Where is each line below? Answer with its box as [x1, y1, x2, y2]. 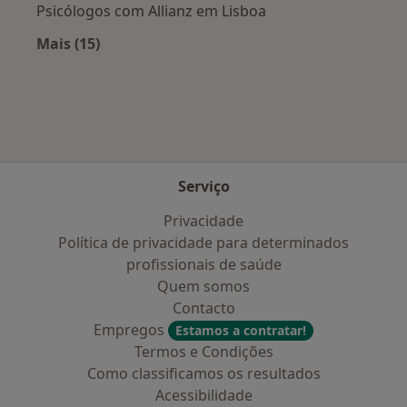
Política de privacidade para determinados [58, 233, 349, 253]
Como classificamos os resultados [86, 363, 321, 383]
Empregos [94, 320, 168, 340]
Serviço [177, 176, 230, 196]
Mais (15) [36, 33, 100, 54]
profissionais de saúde [125, 254, 282, 274]
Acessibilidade [154, 385, 253, 405]
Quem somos [157, 276, 250, 296]
